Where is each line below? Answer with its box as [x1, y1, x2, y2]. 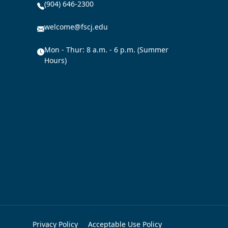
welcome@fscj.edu [44, 21, 108, 32]
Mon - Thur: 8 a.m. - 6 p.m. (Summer [44, 44, 168, 54]
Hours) [44, 55, 67, 65]
